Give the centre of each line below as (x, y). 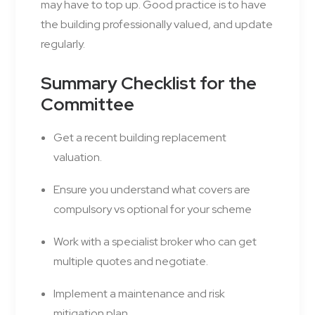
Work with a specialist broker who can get (155, 242)
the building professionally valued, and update (157, 25)
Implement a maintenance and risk (139, 294)
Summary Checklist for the (149, 84)
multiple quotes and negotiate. (131, 262)
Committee (88, 105)
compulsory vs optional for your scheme (153, 210)
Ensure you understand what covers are (152, 190)
